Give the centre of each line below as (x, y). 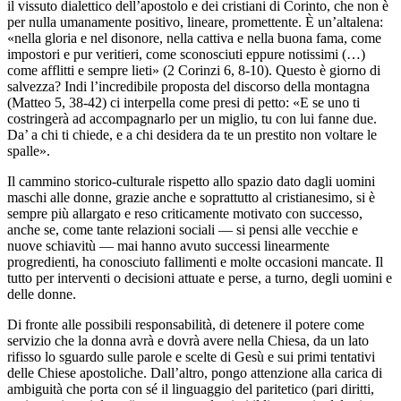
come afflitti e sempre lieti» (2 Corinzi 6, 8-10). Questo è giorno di (194, 70)
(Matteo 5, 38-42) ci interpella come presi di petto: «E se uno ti (183, 102)
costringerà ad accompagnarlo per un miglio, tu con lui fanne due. (192, 118)
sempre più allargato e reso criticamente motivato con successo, (185, 213)
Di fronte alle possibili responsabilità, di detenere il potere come (186, 324)
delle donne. (42, 294)
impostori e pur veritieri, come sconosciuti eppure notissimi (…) (186, 54)
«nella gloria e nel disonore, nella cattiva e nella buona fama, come (194, 38)
